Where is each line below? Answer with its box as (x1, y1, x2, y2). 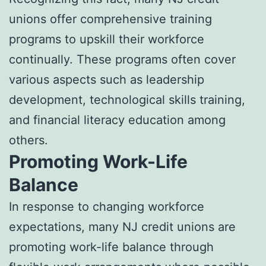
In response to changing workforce (9, 199, 204, 214)
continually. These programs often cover (9, 52, 236, 66)
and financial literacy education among (9, 112, 226, 127)
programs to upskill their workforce (9, 31, 204, 46)
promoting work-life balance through (9, 239, 214, 254)
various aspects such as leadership (9, 72, 204, 87)
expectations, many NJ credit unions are (9, 219, 236, 234)
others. (9, 132, 48, 147)
